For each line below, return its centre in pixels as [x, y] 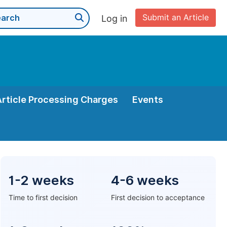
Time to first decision [43, 198]
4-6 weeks [145, 180]
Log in [115, 18]
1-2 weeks [41, 180]
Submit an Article [176, 17]
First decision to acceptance [158, 198]
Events [148, 100]
